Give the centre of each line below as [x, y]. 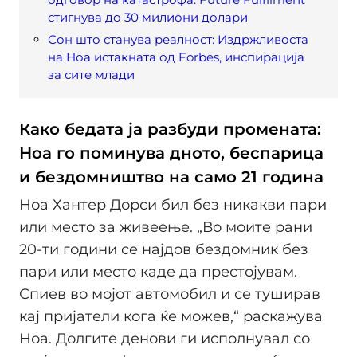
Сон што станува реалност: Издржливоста [178, 40]
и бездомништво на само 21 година [171, 177]
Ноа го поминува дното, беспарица [171, 153]
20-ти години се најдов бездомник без [164, 250]
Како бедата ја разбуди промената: [170, 129]
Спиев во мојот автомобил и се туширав [170, 294]
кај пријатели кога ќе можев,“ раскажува [171, 317]
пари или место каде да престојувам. [158, 272]
